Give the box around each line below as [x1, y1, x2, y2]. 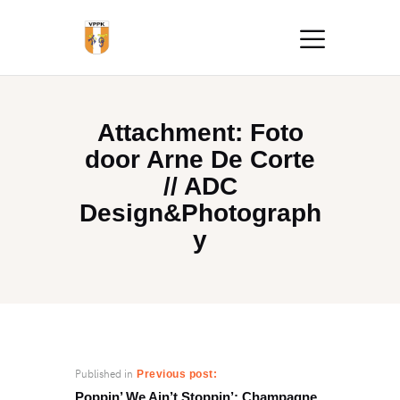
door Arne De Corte [85, 146, 315, 174]
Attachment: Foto [96, 119, 304, 147]
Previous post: [137, 368, 217, 381]
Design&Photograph [79, 199, 321, 228]
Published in [75, 366, 133, 381]
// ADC [162, 172, 237, 201]
